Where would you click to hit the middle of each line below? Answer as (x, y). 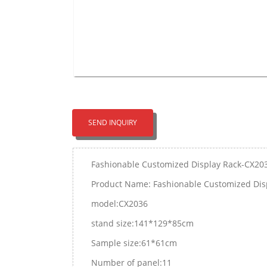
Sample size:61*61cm (134, 243)
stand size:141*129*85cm (142, 223)
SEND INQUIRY (113, 122)
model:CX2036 (119, 204)
